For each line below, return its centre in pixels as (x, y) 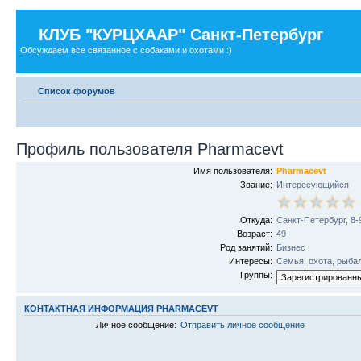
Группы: (257, 274)
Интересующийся (313, 184)
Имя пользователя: (233, 170)
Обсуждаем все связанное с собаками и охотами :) (126, 50)
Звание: (257, 184)
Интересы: (251, 261)
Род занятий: (247, 247)
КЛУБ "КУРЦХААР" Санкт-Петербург (181, 35)
